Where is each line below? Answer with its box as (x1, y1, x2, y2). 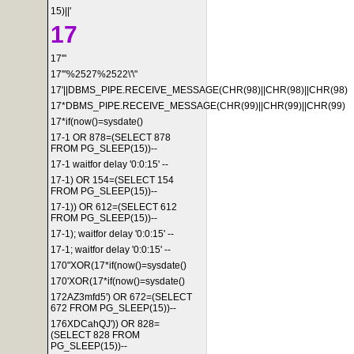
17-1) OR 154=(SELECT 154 (51, 175, 174, 186)
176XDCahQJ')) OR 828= (51, 318, 160, 330)
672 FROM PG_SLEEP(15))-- (51, 303, 176, 314)
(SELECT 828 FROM (51, 330, 140, 341)
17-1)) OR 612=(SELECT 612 (51, 201, 177, 213)
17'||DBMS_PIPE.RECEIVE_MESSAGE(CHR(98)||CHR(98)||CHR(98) (51, 85, 348, 96)
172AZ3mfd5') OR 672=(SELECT (51, 292, 192, 303)
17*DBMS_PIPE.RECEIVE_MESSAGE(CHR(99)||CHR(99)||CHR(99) (51, 100, 345, 111)
